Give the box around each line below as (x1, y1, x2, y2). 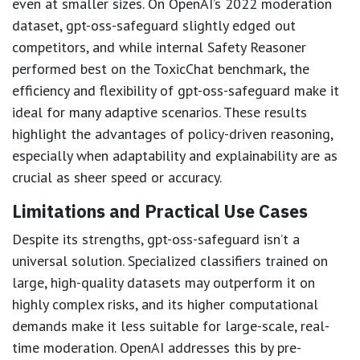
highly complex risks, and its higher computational (12, 294, 318, 313)
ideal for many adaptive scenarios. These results (12, 102, 307, 121)
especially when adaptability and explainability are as (12, 145, 337, 165)
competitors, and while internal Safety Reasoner (12, 37, 306, 56)
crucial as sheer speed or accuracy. (12, 167, 222, 186)
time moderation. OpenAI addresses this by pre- (12, 337, 301, 357)
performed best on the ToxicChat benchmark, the (12, 59, 309, 78)
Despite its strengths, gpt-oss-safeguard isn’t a (12, 229, 300, 248)
